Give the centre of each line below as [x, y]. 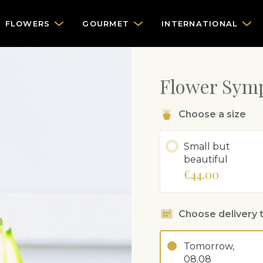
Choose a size [212, 114]
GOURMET [106, 23]
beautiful [206, 159]
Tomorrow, [209, 246]
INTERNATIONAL [200, 23]
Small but [207, 146]
